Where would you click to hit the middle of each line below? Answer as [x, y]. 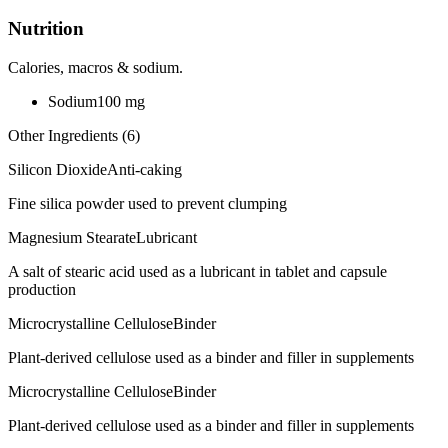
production [42, 290]
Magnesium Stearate [72, 238]
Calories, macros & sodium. [95, 68]
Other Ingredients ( [67, 136]
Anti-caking [144, 170]
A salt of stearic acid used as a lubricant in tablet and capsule [197, 272]
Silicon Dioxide [57, 170]
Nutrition [46, 29]
